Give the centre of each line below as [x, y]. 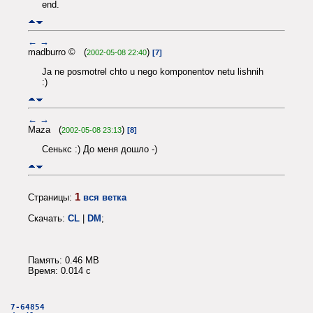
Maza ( [45, 129]
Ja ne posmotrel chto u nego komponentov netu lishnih [153, 71]
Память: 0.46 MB [64, 260]
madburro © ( [57, 52]
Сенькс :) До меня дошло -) [100, 149]
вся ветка [105, 197]
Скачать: [48, 218]
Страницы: [51, 197]
